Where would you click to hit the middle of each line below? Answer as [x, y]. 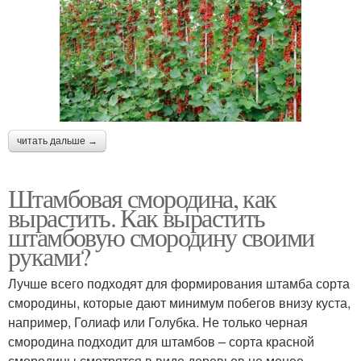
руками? [49, 256]
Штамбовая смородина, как [142, 198]
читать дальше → [57, 141]
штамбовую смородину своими [161, 237]
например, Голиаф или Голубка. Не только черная [158, 322]
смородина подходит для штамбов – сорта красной [161, 342]
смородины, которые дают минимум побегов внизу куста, [179, 303]
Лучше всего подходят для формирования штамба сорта [179, 284]
